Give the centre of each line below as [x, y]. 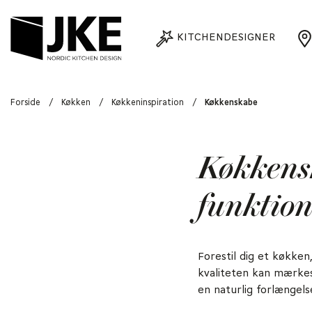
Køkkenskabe [231, 103]
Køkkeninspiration [148, 103]
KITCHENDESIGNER [226, 37]
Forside [25, 103]
